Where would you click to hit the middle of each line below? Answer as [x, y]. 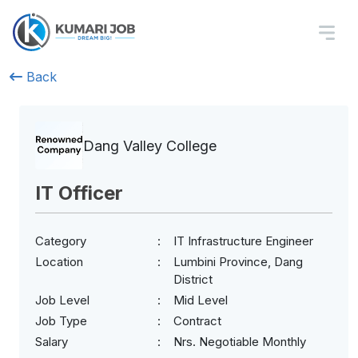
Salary [52, 342]
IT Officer [79, 193]
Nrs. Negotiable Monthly [240, 342]
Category [61, 241]
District [193, 279]
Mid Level [201, 300]
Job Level [62, 300]
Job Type [61, 321]
